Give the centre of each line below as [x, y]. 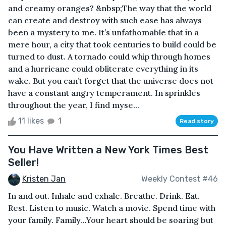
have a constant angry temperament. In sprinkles [104, 93]
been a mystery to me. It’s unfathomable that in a [103, 32]
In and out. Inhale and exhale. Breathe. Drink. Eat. [104, 195]
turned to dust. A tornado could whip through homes [109, 56]
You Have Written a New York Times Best [108, 150]
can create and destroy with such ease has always [105, 20]
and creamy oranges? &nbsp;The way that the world [110, 8]
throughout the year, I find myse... [74, 105]
